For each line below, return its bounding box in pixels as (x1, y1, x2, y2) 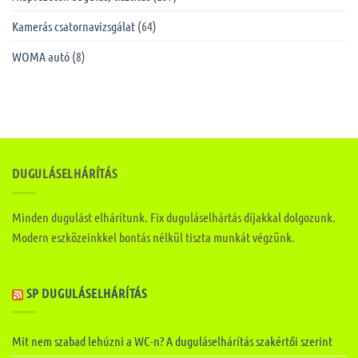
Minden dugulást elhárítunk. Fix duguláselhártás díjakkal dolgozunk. (12, 209, 336, 225)
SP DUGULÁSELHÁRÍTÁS (26, 284, 148, 300)
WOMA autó (12, 49, 70, 65)
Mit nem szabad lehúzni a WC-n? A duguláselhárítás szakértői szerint (12, 333, 332, 349)
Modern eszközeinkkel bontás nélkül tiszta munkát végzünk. (12, 229, 295, 245)
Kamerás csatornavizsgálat (12, 18, 135, 34)
